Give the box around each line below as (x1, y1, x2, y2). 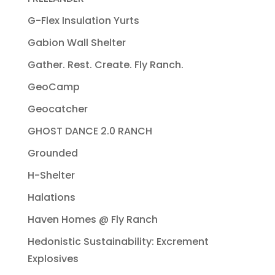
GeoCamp (27, 80, 80, 95)
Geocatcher (27, 102, 88, 117)
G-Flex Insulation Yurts (27, 14, 139, 28)
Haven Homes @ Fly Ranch (27, 212, 158, 227)
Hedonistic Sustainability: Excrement (27, 234, 209, 249)
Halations (27, 190, 76, 205)
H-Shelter (27, 168, 75, 183)
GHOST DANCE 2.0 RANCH (27, 124, 152, 139)
